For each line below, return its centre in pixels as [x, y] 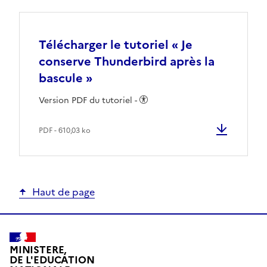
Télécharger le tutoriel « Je [116, 44]
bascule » [66, 78]
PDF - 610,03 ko [65, 130]
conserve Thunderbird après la [127, 61]
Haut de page [63, 192]
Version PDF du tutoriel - [89, 100]
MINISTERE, [38, 250]
